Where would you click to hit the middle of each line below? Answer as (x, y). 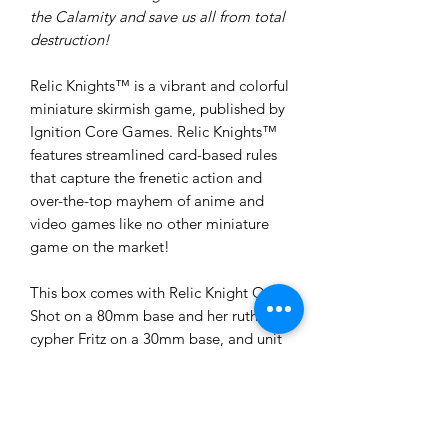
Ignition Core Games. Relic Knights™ (153, 132)
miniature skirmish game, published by (157, 109)
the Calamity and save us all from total (157, 17)
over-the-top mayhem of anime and (147, 201)
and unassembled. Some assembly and (158, 431)
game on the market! (100, 247)
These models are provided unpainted (156, 408)
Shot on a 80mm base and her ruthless (156, 316)
